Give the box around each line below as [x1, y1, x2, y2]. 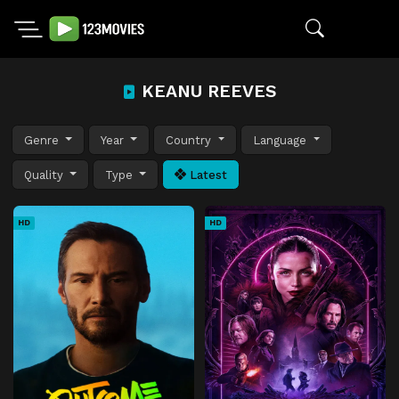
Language [253, 133, 311, 147]
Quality [24, 167, 67, 182]
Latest [186, 167, 228, 182]
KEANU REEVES [136, 81, 277, 102]
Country [166, 133, 216, 147]
